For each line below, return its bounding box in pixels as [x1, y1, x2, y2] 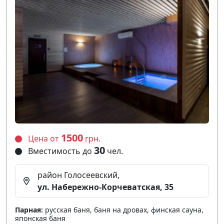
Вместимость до [26, 145, 94, 156]
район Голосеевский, [37, 169, 119, 180]
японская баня [15, 213, 65, 223]
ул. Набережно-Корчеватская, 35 [37, 181, 173, 192]
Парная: [15, 204, 43, 214]
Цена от [26, 132, 61, 144]
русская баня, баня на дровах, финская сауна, [43, 204, 203, 214]
